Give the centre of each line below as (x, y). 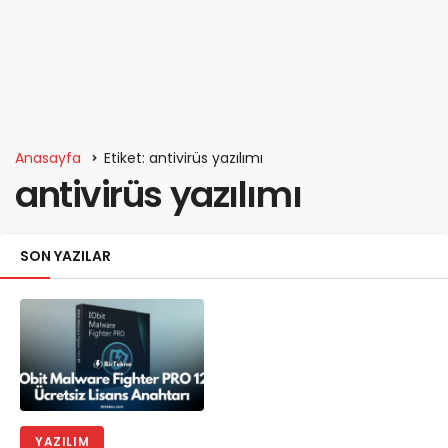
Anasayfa (48, 158)
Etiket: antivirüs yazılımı (183, 158)
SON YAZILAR (65, 256)
